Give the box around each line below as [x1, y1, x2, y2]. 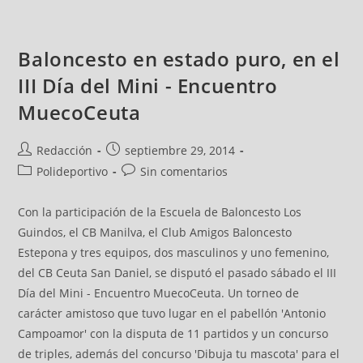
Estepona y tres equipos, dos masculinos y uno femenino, [18, 245, 330, 260]
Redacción [36, 143, 93, 158]
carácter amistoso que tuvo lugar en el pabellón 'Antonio [18, 305, 327, 321]
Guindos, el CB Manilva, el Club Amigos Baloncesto [18, 224, 293, 240]
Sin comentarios [140, 164, 228, 179]
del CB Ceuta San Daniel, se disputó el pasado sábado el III [18, 265, 337, 280]
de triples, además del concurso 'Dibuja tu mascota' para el [18, 346, 340, 361]
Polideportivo [36, 164, 109, 179]
